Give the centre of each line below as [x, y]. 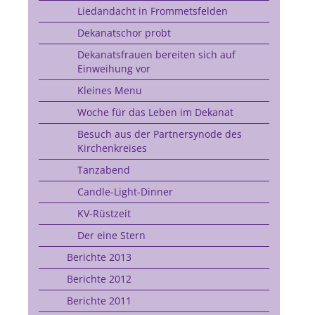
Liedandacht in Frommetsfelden [152, 11]
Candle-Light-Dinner [125, 192]
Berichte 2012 [99, 279]
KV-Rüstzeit [104, 213]
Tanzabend [103, 170]
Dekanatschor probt [124, 33]
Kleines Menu [109, 90]
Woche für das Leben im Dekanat [155, 112]
